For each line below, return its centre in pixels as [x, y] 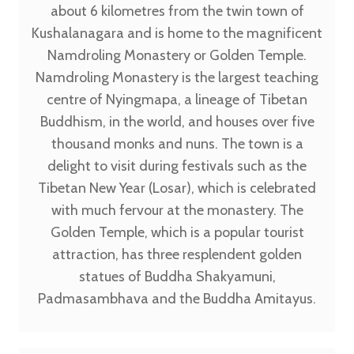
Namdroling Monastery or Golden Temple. [177, 55]
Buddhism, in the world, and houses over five [177, 122]
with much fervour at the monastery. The [177, 210]
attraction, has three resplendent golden [177, 254]
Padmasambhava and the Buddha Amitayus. [177, 299]
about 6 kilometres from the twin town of [177, 11]
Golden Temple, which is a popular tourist [177, 232]
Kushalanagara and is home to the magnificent [177, 33]
